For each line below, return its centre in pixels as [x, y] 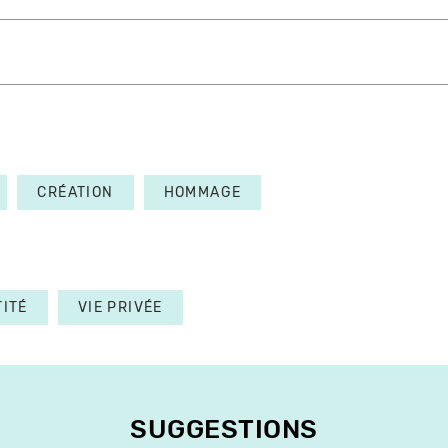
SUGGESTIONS [224, 430]
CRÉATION [75, 193]
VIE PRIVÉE [120, 308]
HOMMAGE [202, 193]
